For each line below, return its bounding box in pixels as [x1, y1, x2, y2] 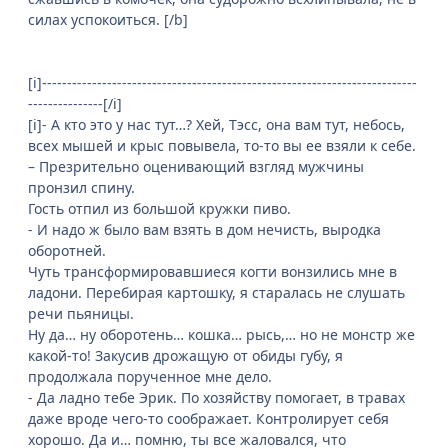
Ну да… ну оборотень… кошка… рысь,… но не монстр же [28, 325, 415, 345]
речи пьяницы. [28, 304, 134, 324]
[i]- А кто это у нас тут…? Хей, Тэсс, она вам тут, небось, [28, 115, 405, 135]
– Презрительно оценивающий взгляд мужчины [28, 157, 364, 177]
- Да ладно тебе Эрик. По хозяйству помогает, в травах [28, 388, 405, 408]
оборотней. [28, 241, 106, 261]
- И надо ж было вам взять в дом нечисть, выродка [28, 220, 381, 240]
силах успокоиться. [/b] [28, 10, 188, 30]
